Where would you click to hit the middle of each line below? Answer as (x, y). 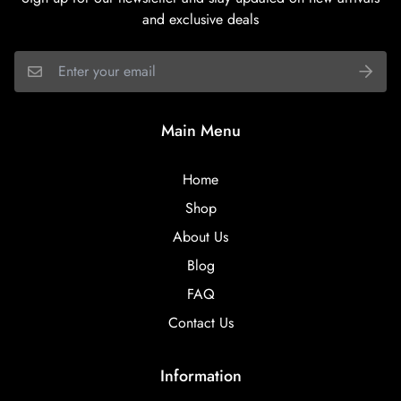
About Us (200, 236)
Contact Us (200, 322)
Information (200, 375)
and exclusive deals (200, 19)
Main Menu (200, 130)
